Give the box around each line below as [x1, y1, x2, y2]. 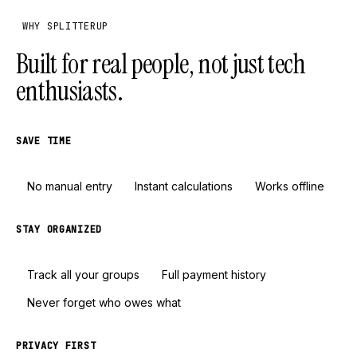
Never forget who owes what [27, 295, 181, 309]
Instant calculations [135, 178, 233, 193]
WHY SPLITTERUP [22, 19, 109, 33]
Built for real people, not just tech [16, 45, 306, 82]
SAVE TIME [16, 134, 72, 147]
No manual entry [27, 178, 112, 193]
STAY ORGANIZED [16, 222, 103, 236]
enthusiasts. [16, 73, 123, 109]
